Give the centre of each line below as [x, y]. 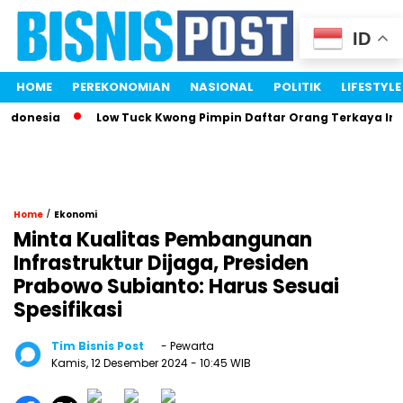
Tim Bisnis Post [98, 346]
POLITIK [297, 87]
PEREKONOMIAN [121, 87]
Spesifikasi [68, 310]
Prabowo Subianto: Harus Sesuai [176, 287]
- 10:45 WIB [221, 363]
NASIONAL [222, 87]
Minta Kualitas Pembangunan [163, 240]
